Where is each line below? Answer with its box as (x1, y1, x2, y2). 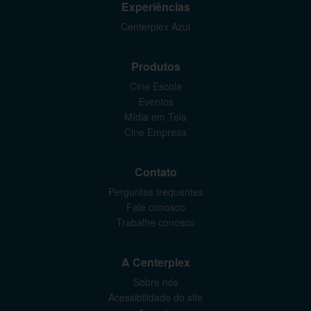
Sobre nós (133, 275, 178, 289)
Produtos (131, 58, 180, 74)
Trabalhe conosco (116, 215, 195, 229)
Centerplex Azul (121, 19, 190, 33)
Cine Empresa (124, 125, 187, 139)
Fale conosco (126, 200, 185, 214)
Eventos (137, 94, 174, 108)
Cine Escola (129, 79, 182, 93)
